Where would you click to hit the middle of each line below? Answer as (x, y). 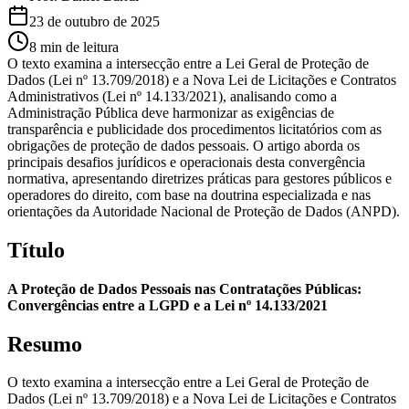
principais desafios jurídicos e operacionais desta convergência (186, 162)
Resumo (45, 344)
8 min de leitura (74, 47)
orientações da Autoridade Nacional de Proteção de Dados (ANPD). (204, 211)
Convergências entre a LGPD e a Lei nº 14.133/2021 (168, 305)
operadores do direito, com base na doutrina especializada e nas (189, 194)
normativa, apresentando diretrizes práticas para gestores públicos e (199, 178)
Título (36, 250)
